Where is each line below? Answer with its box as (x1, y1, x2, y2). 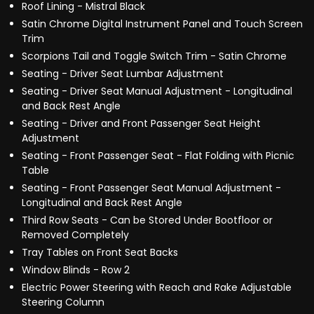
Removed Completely (22, 228, 129, 243)
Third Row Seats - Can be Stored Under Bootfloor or (22, 213, 273, 228)
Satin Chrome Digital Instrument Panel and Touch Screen (22, 17, 303, 32)
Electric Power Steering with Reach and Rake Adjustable (22, 280, 292, 295)
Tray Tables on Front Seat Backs (22, 245, 178, 260)
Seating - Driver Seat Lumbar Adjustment (22, 67, 224, 81)
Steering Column (22, 295, 104, 310)
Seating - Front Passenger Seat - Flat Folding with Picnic (22, 149, 294, 163)
